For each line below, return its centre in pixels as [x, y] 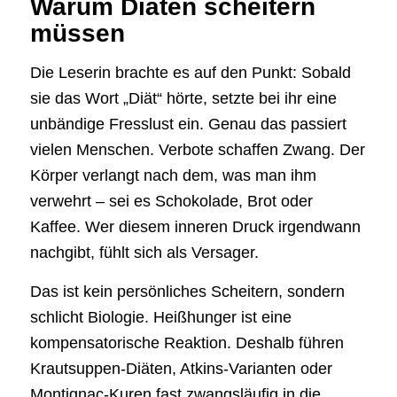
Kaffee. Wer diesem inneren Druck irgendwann [195, 226]
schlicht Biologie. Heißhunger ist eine [160, 318]
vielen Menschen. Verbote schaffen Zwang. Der [197, 149]
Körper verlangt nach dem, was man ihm [173, 175]
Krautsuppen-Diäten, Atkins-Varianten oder [181, 369]
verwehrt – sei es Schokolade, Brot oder [171, 201]
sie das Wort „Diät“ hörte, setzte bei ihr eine [183, 98]
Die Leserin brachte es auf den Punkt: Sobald [190, 72]
